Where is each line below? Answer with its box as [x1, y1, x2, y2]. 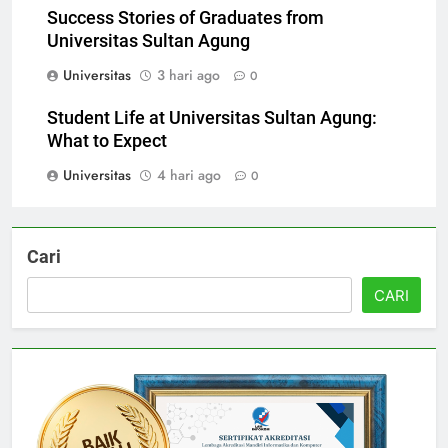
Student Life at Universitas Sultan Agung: [47, 126, 377, 147]
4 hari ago [157, 183, 221, 204]
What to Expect [47, 149, 167, 170]
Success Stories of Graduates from [47, 26, 324, 47]
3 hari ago [157, 83, 220, 104]
